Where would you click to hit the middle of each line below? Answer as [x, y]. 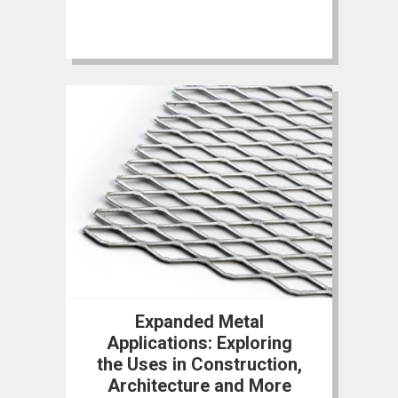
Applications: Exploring [199, 342]
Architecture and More [199, 385]
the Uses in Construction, [199, 364]
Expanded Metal [199, 321]
